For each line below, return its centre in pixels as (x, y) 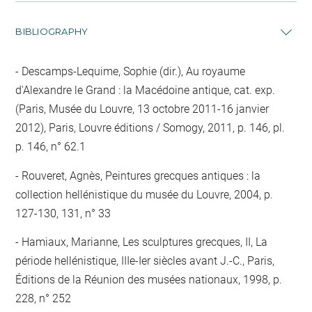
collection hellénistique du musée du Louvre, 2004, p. (145, 194)
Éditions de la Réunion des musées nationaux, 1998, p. (149, 280)
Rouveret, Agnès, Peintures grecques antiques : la (140, 175)
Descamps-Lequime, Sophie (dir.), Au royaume (132, 71)
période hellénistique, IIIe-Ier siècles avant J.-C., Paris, (145, 261)
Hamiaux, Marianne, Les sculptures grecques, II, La (143, 242)
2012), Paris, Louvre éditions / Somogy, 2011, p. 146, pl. (150, 128)
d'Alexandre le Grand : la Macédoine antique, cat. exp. (146, 90)
